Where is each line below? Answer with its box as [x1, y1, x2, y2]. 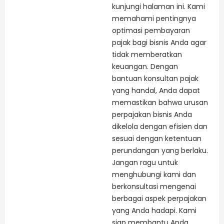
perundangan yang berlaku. [112, 145, 208, 156]
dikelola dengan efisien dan [112, 121, 207, 132]
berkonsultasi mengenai [112, 181, 196, 192]
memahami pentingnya [112, 13, 196, 24]
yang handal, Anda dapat [112, 85, 200, 96]
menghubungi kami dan [112, 169, 196, 180]
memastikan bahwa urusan [112, 97, 208, 108]
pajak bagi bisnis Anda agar [112, 37, 206, 48]
